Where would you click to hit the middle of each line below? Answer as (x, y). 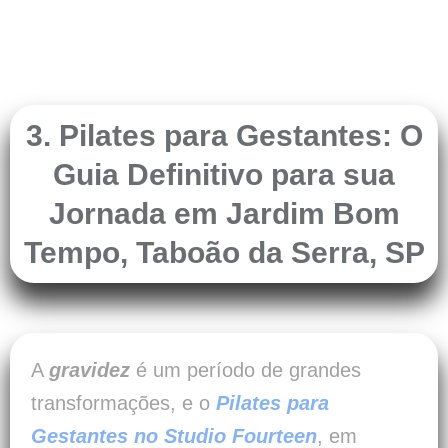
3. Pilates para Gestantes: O (224, 136)
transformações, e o (123, 403)
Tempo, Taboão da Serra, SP (224, 253)
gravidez (89, 370)
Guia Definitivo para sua (224, 175)
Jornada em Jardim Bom (224, 214)
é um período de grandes (248, 370)
